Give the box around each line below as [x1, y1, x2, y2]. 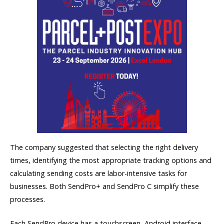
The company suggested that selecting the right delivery [10, 142, 198, 152]
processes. [10, 194, 45, 204]
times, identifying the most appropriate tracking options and [10, 155, 211, 165]
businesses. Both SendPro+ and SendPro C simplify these [10, 181, 199, 191]
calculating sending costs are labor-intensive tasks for [10, 168, 187, 178]
